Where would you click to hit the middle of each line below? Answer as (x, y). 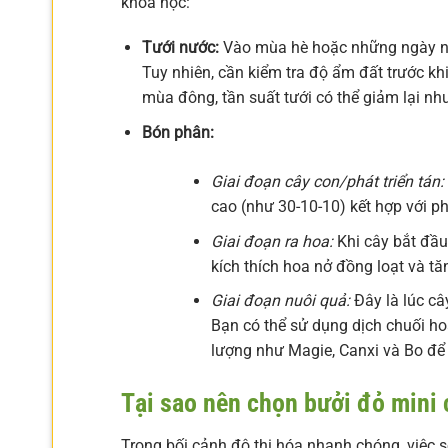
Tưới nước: (180, 48)
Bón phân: (177, 133)
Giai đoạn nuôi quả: (280, 301)
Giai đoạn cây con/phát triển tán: (327, 182)
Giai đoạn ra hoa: (271, 241)
